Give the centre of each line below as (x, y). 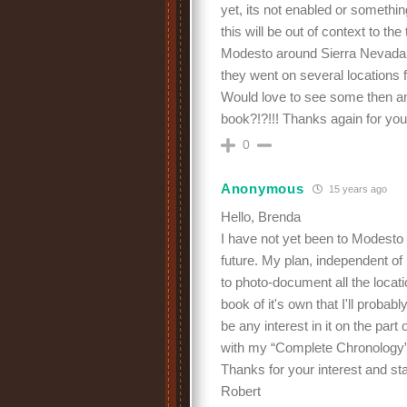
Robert (241, 391)
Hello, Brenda (261, 217)
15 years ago (357, 189)
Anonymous (263, 188)
